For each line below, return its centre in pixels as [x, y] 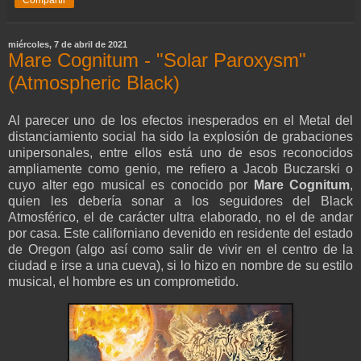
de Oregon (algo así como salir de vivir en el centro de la [180, 250]
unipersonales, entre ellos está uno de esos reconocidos [180, 153]
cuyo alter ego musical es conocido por [131, 185]
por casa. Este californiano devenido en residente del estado [180, 234]
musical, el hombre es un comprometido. [123, 282]
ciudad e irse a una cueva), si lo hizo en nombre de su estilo [180, 266]
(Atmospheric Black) [94, 82]
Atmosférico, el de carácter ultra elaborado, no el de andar [180, 218]
